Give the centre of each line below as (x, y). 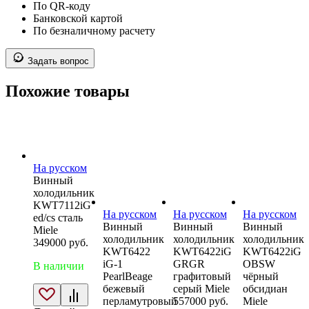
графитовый (202, 277)
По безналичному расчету (94, 31)
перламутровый (140, 301)
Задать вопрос (57, 61)
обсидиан (265, 289)
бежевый (124, 288)
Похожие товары (68, 91)
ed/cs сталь (58, 218)
